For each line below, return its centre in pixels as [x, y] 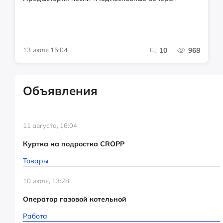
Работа [35, 216]
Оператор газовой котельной [75, 199]
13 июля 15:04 [45, 50]
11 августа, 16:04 [50, 126]
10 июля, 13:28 [46, 181]
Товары [36, 161]
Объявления [65, 91]
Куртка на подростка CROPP [74, 144]
